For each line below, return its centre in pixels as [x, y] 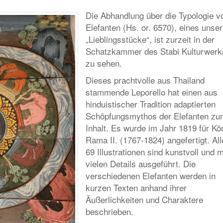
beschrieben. [110, 211]
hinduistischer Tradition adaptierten [151, 104]
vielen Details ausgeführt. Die [141, 164]
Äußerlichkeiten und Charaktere [144, 199]
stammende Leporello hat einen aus [152, 92]
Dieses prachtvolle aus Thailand [145, 80]
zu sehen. [104, 63]
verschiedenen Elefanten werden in [151, 175]
